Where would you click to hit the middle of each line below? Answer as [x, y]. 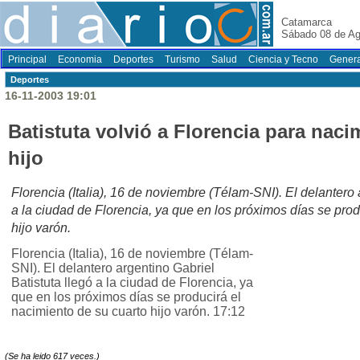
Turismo [182, 59]
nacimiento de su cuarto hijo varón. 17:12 [128, 312]
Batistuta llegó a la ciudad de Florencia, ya [132, 283]
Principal [27, 59]
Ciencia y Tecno [283, 59]
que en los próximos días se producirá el [126, 297]
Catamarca [307, 22]
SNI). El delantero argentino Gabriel [113, 268]
